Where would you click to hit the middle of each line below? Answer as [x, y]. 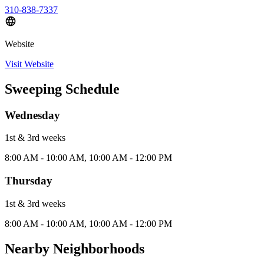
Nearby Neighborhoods [75, 248]
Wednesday [32, 115]
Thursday [29, 181]
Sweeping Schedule [62, 89]
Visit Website [29, 64]
